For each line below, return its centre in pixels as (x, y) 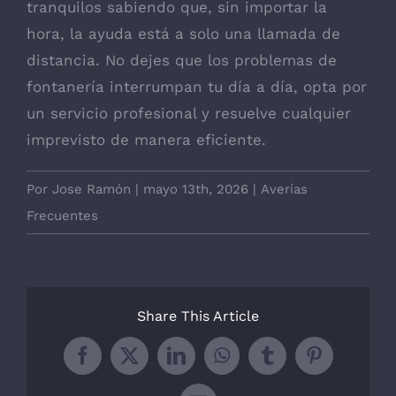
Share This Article (198, 316)
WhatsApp (260, 364)
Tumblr (293, 364)
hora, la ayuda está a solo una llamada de (183, 33)
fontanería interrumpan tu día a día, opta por (197, 86)
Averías (284, 189)
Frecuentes (62, 215)
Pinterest (345, 364)
